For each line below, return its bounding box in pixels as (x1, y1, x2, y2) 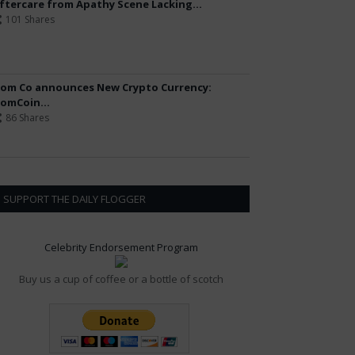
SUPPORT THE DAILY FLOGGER (3, 192, 146, 206)
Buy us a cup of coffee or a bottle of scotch (18, 272, 223, 286)
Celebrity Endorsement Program (44, 240, 198, 254)
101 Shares (6, 13, 55, 26)
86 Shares (6, 111, 49, 124)
